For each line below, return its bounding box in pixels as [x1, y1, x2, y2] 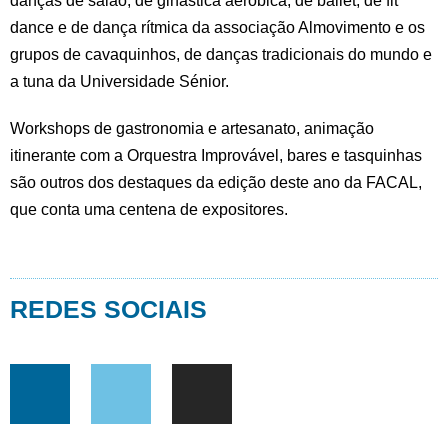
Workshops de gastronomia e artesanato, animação [10, 120, 374, 138]
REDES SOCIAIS [10, 295, 207, 324]
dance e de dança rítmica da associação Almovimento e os [10, 19, 425, 37]
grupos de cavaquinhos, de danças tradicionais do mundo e [10, 46, 432, 64]
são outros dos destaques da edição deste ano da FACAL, [10, 174, 422, 192]
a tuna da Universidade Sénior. [10, 73, 229, 91]
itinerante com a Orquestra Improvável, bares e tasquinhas [10, 147, 422, 165]
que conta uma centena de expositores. [10, 201, 288, 219]
